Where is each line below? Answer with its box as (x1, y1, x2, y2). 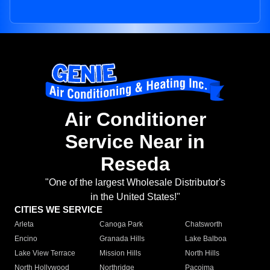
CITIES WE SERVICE (14, 204, 102, 215)
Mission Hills (99, 249, 142, 258)
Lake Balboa (184, 234, 227, 243)
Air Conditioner (64, 108, 206, 131)
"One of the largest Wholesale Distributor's (45, 177, 225, 188)
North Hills (184, 249, 219, 258)
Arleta (14, 220, 34, 229)
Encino (14, 234, 37, 243)
